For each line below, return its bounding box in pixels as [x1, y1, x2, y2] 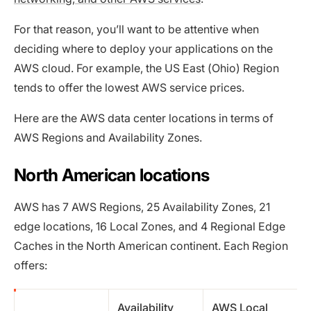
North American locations [14, 164, 210, 185]
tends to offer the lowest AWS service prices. [14, 80, 244, 94]
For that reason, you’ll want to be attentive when [14, 22, 259, 36]
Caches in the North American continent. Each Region [14, 238, 288, 253]
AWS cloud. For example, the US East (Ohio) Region [14, 60, 279, 75]
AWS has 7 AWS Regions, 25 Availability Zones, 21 [14, 199, 270, 214]
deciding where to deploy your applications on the [14, 41, 273, 56]
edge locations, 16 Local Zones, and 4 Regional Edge [14, 219, 285, 233]
